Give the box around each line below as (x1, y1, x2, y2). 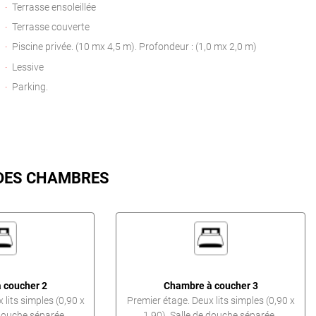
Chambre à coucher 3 (163, 279, 258, 292)
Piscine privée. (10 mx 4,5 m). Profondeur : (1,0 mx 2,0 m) (11, 41, 257, 54)
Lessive (11, 61, 44, 73)
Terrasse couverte (11, 21, 90, 34)
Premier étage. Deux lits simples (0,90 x (126, 294, 295, 307)
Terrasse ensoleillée (11, 1, 96, 14)
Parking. (11, 80, 48, 93)
